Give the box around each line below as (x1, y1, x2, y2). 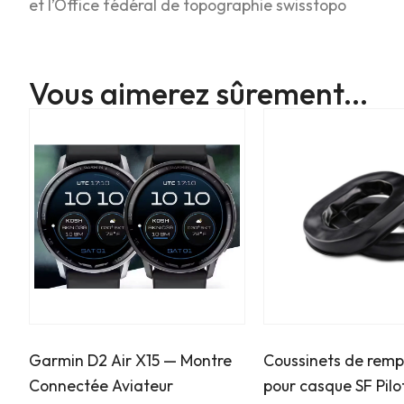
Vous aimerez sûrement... (29, 73, 368, 113)
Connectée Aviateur (29, 375, 173, 397)
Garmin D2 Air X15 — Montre (29, 350, 232, 372)
